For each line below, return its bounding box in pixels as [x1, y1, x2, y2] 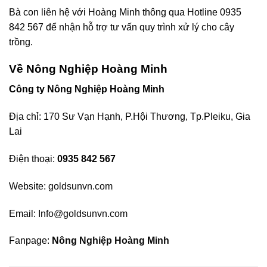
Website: [9, 181, 48, 191]
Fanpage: [9, 235, 52, 246]
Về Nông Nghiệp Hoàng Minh [9, 62, 167, 75]
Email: [9, 208, 38, 219]
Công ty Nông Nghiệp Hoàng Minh [9, 84, 164, 95]
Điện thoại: [9, 154, 57, 164]
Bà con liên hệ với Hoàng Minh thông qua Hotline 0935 [9, 7, 241, 18]
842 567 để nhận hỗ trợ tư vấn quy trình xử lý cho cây [9, 22, 234, 33]
